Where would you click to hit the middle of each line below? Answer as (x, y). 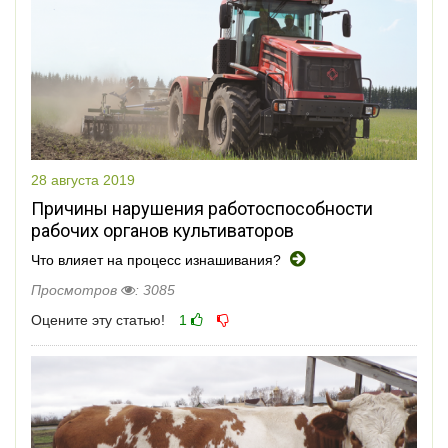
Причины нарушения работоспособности (202, 208)
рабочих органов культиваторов (162, 230)
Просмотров (76, 289)
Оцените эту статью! (98, 319)
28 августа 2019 (83, 179)
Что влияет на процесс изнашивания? (158, 259)
